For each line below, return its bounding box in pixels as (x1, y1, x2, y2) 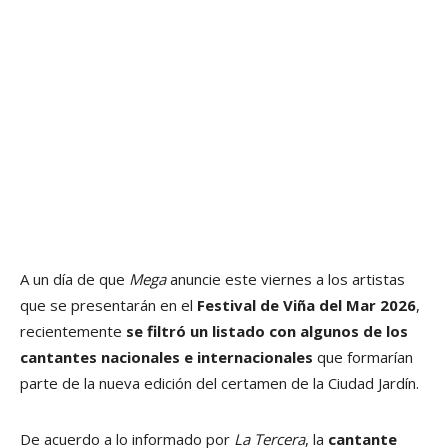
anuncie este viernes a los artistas (170, 268, 405, 289)
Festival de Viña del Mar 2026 (197, 294, 416, 315)
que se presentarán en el (20, 294, 197, 315)
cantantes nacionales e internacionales (20, 346, 313, 367)
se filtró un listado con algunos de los (126, 320, 408, 341)
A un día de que (20, 268, 129, 289)
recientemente (20, 320, 126, 341)
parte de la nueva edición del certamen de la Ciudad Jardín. (20, 372, 423, 393)
